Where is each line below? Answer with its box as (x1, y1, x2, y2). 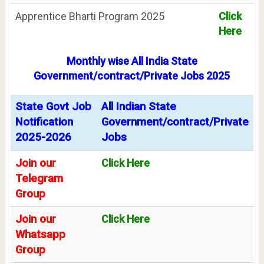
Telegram (15, 172, 63, 186)
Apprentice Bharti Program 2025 (15, 10, 164, 23)
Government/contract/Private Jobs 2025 (34, 70, 230, 82)
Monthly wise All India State (66, 55, 197, 68)
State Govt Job (15, 100, 91, 114)
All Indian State (101, 100, 176, 114)
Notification (15, 115, 73, 129)
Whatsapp (15, 228, 65, 242)
